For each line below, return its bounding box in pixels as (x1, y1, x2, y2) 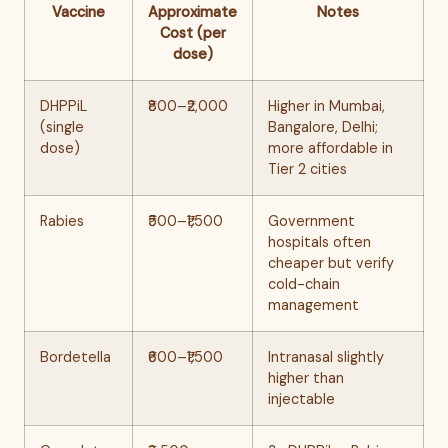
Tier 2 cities (268, 160, 347, 178)
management (268, 296, 359, 314)
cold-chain (268, 275, 340, 293)
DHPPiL (40, 97, 87, 115)
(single (40, 118, 84, 136)
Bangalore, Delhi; (268, 118, 378, 136)
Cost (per (159, 24, 226, 42)
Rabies (40, 212, 84, 230)
